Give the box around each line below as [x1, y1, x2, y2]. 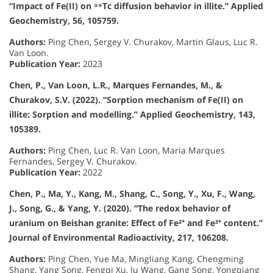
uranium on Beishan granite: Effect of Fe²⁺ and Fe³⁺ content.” [9, 216, 263, 229]
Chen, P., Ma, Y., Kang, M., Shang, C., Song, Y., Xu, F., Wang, [9, 187, 255, 199]
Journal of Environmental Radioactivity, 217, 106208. [9, 231, 229, 243]
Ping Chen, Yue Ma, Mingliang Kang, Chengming [46, 252, 244, 264]
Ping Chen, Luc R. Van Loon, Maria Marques [46, 144, 225, 156]
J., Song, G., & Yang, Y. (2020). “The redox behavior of [9, 202, 230, 214]
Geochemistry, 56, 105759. [9, 14, 119, 26]
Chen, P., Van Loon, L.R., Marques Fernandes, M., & [9, 79, 222, 91]
